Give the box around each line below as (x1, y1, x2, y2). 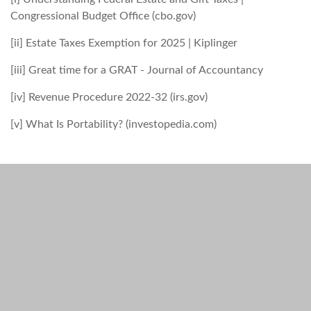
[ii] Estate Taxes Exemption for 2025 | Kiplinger (10, 37, 237, 49)
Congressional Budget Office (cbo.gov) (10, 10, 196, 22)
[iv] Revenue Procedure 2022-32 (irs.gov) (10, 92, 208, 103)
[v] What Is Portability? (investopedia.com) (10, 119, 217, 130)
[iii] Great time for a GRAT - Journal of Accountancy (10, 65, 263, 76)
